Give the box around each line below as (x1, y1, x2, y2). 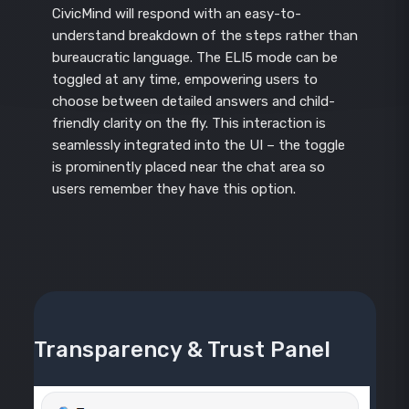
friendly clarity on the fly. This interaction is (51, 115, 326, 132)
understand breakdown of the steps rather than (51, 27, 358, 45)
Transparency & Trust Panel (33, 337, 330, 363)
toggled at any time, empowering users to (51, 71, 318, 89)
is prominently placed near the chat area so (51, 159, 325, 176)
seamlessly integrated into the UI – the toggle (51, 137, 345, 154)
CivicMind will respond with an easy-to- (51, 5, 301, 23)
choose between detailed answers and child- (51, 93, 335, 110)
